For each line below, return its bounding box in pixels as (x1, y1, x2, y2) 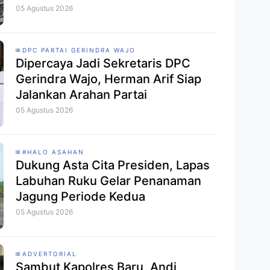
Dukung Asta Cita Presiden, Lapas (16, 158, 210, 173)
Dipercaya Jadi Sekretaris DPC (16, 56, 190, 71)
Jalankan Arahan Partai (16, 87, 147, 102)
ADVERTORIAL (22, 250, 77, 258)
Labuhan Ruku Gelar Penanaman (16, 174, 201, 189)
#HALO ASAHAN (22, 148, 84, 156)
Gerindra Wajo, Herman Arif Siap (16, 72, 201, 87)
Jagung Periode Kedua (16, 189, 145, 204)
